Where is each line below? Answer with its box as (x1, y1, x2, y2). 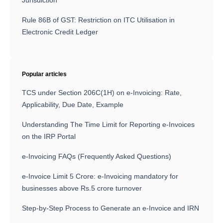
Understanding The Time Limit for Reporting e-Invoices (22, 120, 195, 129)
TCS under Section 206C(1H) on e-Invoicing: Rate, (22, 89, 182, 97)
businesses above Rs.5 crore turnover (22, 184, 142, 193)
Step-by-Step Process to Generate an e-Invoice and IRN (22, 204, 199, 213)
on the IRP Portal (22, 132, 76, 141)
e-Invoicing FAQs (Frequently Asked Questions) (22, 152, 171, 161)
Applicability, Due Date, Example (22, 101, 123, 109)
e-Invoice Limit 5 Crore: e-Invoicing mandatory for (22, 172, 178, 181)
